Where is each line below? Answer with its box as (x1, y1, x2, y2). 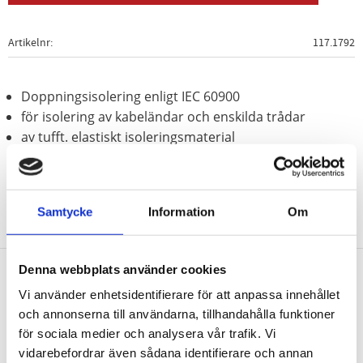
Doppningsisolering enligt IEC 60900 (21, 87, 240, 105)
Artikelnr (8, 34, 50, 50)
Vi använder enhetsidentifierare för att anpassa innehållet (19, 287, 340, 301)
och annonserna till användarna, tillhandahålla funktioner (19, 306, 335, 321)
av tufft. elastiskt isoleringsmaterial (21, 127, 235, 146)
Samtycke (36, 204, 93, 219)
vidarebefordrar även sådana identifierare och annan (19, 345, 314, 360)
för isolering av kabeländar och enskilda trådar (21, 107, 305, 126)
